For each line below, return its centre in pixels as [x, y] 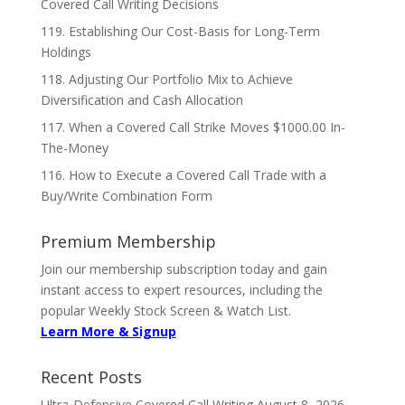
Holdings [66, 52]
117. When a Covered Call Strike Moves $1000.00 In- [193, 127]
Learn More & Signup [108, 331]
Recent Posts [91, 377]
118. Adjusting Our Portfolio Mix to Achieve [166, 79]
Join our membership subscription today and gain [184, 269]
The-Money [74, 148]
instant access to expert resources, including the [181, 290]
